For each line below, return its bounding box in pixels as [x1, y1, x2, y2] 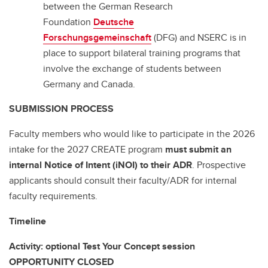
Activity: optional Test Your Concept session [9, 239, 195, 254]
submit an [189, 142, 232, 157]
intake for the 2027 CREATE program [9, 142, 165, 157]
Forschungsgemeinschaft [43, 31, 151, 45]
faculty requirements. [9, 189, 100, 203]
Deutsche [93, 15, 134, 29]
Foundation [43, 15, 93, 29]
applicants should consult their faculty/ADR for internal [9, 173, 237, 188]
